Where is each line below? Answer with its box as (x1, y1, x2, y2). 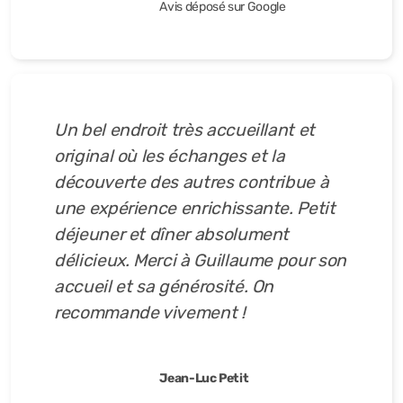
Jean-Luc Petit (159, 371, 249, 386)
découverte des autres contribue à (54, 172, 329, 193)
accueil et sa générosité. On (54, 276, 274, 297)
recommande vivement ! (54, 302, 246, 323)
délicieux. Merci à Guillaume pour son (54, 250, 346, 271)
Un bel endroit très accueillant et (54, 120, 316, 140)
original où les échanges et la (54, 146, 285, 166)
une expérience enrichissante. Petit (54, 198, 336, 219)
